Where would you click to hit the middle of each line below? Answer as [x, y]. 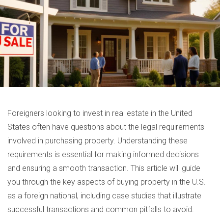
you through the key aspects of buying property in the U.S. [107, 182]
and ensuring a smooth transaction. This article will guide [104, 168]
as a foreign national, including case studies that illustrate [104, 196]
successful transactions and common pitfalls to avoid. [101, 209]
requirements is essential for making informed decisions [103, 154]
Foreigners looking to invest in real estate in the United [100, 113]
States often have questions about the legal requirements [106, 127]
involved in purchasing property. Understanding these [97, 141]
